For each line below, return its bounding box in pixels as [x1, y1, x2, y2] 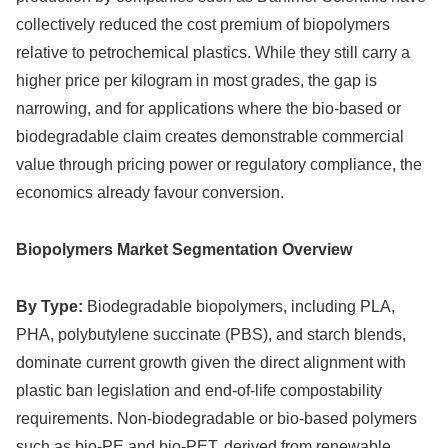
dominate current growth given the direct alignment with [16, 354, 406, 372]
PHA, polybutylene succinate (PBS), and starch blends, [16, 326, 406, 344]
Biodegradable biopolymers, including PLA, [83, 298, 395, 316]
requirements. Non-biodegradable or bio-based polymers [16, 410, 417, 428]
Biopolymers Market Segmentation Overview [16, 241, 352, 259]
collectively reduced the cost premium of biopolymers [16, 16, 390, 34]
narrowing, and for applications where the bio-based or [16, 100, 401, 118]
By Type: [16, 298, 83, 316]
